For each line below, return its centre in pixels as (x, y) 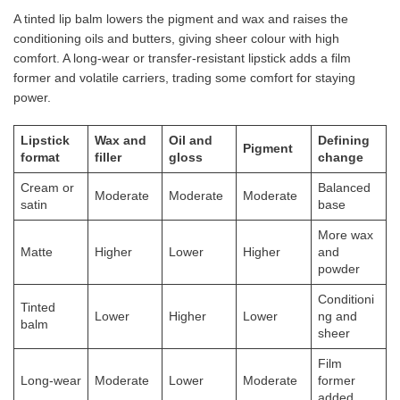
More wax (346, 234)
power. (32, 97)
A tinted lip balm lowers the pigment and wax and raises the (181, 18)
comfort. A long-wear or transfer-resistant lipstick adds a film (182, 58)
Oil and (191, 140)
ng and (337, 316)
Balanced (344, 187)
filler (108, 157)
